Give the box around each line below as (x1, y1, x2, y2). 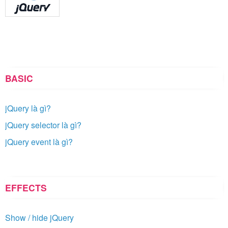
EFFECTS (5, 181, 47, 194)
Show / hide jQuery (5, 212, 74, 224)
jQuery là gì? (5, 102, 51, 115)
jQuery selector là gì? (5, 119, 81, 131)
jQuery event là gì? (5, 136, 73, 148)
